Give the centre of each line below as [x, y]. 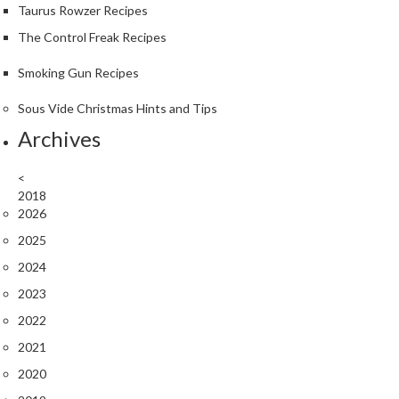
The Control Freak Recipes [92, 37]
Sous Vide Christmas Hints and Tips [118, 109]
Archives [59, 139]
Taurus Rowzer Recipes [83, 11]
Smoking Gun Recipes [78, 73]
